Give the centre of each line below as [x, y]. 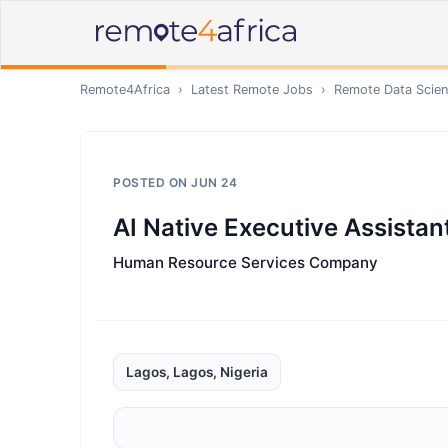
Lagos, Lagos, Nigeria [197, 372]
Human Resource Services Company [245, 262]
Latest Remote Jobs [252, 89]
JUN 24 [214, 182]
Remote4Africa [125, 89]
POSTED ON [152, 182]
